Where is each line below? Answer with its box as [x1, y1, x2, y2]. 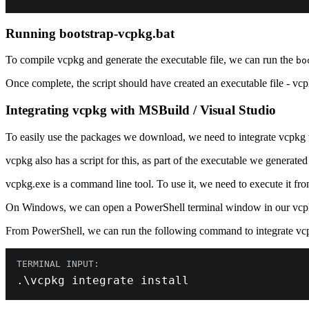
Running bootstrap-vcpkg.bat [6, 26, 175, 41]
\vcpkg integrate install [23, 273, 189, 287]
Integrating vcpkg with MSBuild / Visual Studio [6, 103, 276, 118]
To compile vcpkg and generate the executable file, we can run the [6, 54, 296, 66]
